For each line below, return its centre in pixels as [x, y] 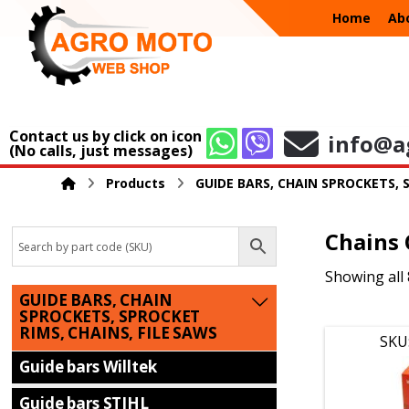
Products [136, 183]
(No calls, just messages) [101, 150]
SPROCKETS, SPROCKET [110, 316]
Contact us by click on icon [105, 136]
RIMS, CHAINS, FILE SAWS [118, 333]
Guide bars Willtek [88, 366]
